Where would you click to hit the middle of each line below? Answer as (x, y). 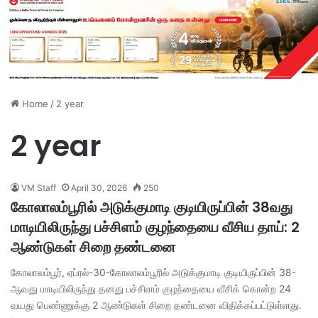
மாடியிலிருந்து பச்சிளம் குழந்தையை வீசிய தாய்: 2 (155, 227)
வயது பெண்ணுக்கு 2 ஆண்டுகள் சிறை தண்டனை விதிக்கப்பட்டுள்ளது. (156, 305)
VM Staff (39, 187)
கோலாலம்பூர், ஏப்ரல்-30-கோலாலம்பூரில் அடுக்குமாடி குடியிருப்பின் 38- (153, 272)
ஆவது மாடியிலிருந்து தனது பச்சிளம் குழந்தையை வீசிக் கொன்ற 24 (151, 288)
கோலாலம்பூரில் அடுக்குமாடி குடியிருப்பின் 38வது (152, 207)
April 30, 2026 (99, 187)
